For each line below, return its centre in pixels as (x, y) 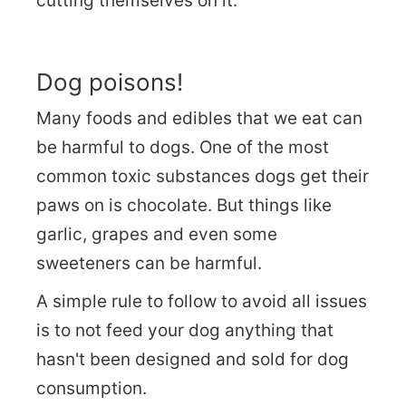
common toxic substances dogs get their (203, 176)
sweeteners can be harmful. (149, 263)
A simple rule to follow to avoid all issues (202, 301)
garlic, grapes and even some (157, 234)
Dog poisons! (110, 82)
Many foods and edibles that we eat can (199, 118)
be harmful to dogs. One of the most (183, 147)
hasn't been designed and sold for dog (193, 359)
